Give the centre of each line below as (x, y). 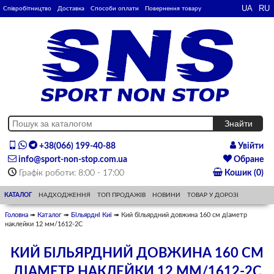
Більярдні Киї (91, 215)
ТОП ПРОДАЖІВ (122, 195)
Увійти (250, 146)
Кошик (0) (243, 173)
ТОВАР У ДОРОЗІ (213, 195)
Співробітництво (27, 9)
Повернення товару (173, 9)
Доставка (71, 9)
